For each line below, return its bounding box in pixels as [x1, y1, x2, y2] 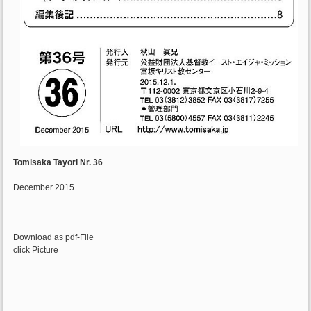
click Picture [13, 245, 59, 255]
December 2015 [13, 183, 75, 193]
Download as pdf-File [13, 233, 94, 243]
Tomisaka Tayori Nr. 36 [13, 158, 103, 168]
